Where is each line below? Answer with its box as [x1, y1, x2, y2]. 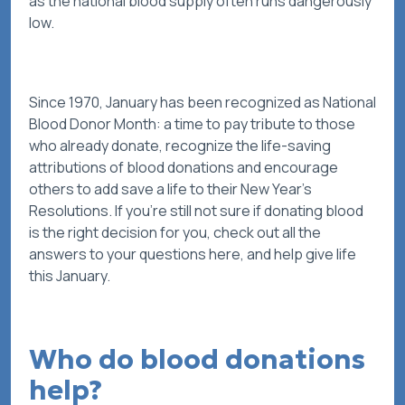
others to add [29, 179, 121, 200]
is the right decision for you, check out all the [29, 222, 321, 243]
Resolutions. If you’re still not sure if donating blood [29, 201, 363, 221]
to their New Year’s [187, 179, 312, 200]
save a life [121, 179, 187, 200]
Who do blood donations [29, 343, 365, 377]
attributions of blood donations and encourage [29, 157, 338, 178]
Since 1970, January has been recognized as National [29, 92, 376, 113]
